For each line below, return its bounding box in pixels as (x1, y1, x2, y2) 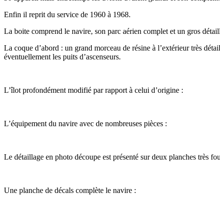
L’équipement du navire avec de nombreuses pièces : (4, 119, 167, 128)
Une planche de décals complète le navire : (4, 186, 136, 194)
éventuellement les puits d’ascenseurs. (4, 52, 121, 61)
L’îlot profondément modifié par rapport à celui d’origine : (4, 85, 183, 94)
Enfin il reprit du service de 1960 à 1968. (4, 10, 131, 19)
